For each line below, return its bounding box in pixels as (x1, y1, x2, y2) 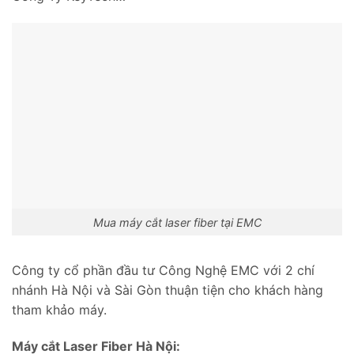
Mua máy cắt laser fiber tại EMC (92, 215, 262, 229)
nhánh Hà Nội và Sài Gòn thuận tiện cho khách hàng (12, 282, 323, 299)
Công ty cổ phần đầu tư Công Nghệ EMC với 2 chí (12, 262, 314, 279)
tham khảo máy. (12, 302, 107, 318)
